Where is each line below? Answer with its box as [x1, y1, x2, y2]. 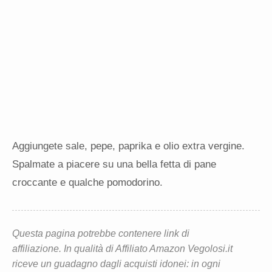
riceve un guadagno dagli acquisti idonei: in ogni [12, 259, 220, 270]
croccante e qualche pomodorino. [12, 177, 163, 189]
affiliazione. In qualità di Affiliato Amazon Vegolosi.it [12, 243, 233, 254]
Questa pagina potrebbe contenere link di [12, 228, 189, 239]
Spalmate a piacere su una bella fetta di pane [12, 158, 216, 171]
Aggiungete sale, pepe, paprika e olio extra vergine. [12, 140, 245, 152]
